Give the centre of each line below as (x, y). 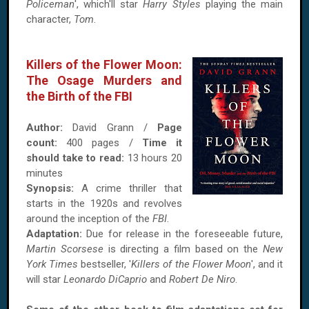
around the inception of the (89, 219)
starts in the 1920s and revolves (104, 203)
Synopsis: (50, 188)
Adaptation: (54, 234)
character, (50, 19)
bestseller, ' (105, 264)
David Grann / (110, 128)
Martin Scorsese (65, 249)
